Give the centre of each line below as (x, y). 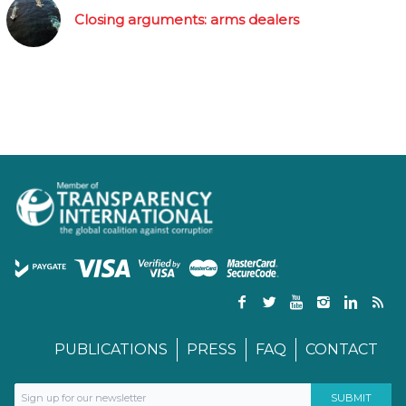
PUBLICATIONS (111, 350)
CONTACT (342, 350)
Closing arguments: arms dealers (187, 20)
